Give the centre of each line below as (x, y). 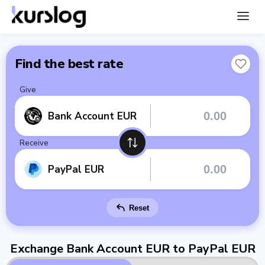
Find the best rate (69, 64)
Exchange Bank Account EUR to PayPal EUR (132, 249)
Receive (34, 143)
